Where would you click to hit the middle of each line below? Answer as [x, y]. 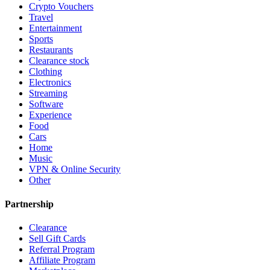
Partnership [29, 204]
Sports [41, 39]
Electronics [50, 83]
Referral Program [62, 249]
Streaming [48, 93]
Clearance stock [59, 61]
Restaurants [51, 50]
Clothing [46, 72]
